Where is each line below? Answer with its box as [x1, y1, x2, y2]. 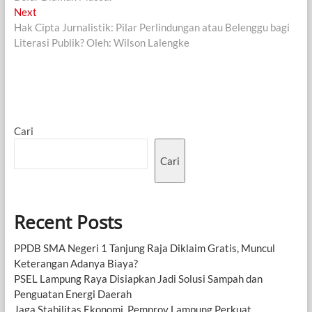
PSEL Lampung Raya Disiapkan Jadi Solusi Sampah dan [13, 272, 263, 285]
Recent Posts [13, 209, 122, 235]
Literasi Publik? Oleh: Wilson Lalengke [13, 36, 189, 49]
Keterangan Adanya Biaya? [13, 256, 138, 270]
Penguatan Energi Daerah [13, 287, 132, 300]
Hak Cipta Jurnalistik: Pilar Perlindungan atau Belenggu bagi [13, 20, 290, 33]
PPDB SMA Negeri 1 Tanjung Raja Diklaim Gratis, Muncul [13, 241, 275, 254]
